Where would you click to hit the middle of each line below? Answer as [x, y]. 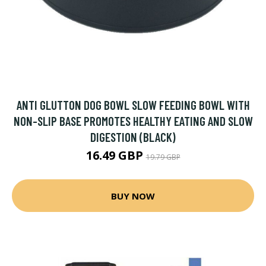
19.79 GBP [163, 157]
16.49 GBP [116, 155]
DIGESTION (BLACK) [133, 137]
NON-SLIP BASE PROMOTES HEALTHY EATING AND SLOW [133, 121]
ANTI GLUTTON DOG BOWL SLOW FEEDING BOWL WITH [133, 105]
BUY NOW [133, 196]
